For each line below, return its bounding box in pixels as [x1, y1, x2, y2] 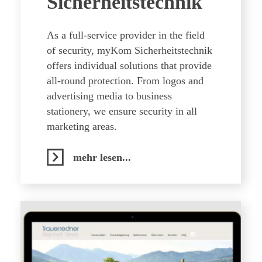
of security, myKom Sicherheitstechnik [47, 44, 212, 56]
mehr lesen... [73, 151, 131, 163]
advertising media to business [47, 90, 172, 102]
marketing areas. [47, 120, 117, 132]
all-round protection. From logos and [47, 75, 204, 87]
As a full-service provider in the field [47, 29, 205, 41]
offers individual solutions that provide [47, 60, 212, 71]
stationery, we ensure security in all [47, 105, 197, 117]
